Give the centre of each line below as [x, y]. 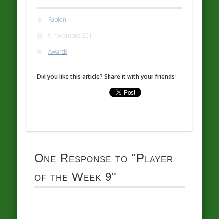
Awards [58, 51]
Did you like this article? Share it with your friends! [107, 77]
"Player [151, 158]
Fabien [57, 19]
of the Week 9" [76, 177]
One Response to [81, 158]
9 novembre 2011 [72, 35]
